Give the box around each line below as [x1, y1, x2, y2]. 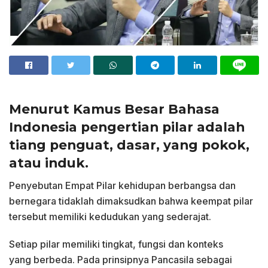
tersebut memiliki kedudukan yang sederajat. [9, 211, 211, 223]
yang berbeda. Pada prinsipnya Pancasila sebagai [9, 254, 232, 266]
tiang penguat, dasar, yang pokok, [9, 136, 249, 153]
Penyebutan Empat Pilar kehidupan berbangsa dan [9, 179, 236, 192]
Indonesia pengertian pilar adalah [9, 118, 245, 135]
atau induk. [9, 154, 89, 170]
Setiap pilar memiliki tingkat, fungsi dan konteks [9, 238, 223, 251]
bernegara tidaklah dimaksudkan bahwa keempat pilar [9, 195, 253, 208]
